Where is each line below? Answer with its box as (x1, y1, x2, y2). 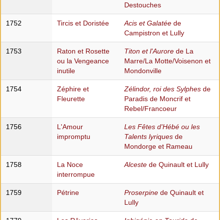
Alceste (124, 161, 147, 169)
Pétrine (56, 189, 79, 197)
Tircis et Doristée (56, 19, 109, 27)
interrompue (56, 170, 95, 179)
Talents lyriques (124, 133, 173, 141)
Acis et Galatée (124, 19, 171, 27)
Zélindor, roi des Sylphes (124, 85, 201, 93)
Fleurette (56, 95, 85, 103)
